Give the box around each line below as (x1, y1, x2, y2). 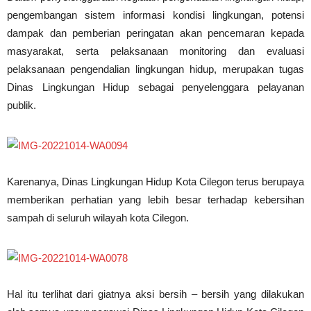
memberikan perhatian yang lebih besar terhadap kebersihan (7, 194, 304, 205)
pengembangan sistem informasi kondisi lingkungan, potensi (7, 9, 304, 21)
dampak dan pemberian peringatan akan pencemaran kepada (7, 27, 304, 39)
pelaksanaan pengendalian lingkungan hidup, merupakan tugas (7, 63, 304, 75)
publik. (7, 99, 36, 111)
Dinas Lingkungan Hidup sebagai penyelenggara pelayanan (7, 81, 304, 93)
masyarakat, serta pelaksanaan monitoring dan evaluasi (7, 45, 304, 57)
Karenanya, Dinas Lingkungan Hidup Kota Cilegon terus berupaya (7, 176, 304, 187)
